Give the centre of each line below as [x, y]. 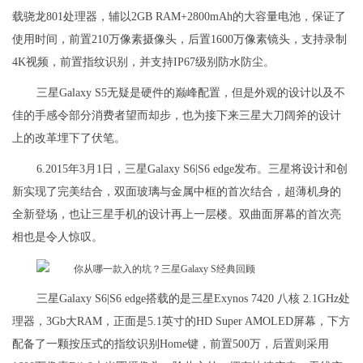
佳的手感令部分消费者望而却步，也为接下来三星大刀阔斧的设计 [177, 116]
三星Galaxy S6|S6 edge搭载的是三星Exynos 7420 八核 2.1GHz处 [193, 299]
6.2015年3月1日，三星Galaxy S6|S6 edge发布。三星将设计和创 [192, 169]
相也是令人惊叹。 [58, 237]
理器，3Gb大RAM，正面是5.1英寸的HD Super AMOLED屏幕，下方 [181, 322]
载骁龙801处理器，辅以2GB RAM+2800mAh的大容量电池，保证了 [179, 17]
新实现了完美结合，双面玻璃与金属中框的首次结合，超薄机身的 [177, 192]
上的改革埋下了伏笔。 [69, 139]
